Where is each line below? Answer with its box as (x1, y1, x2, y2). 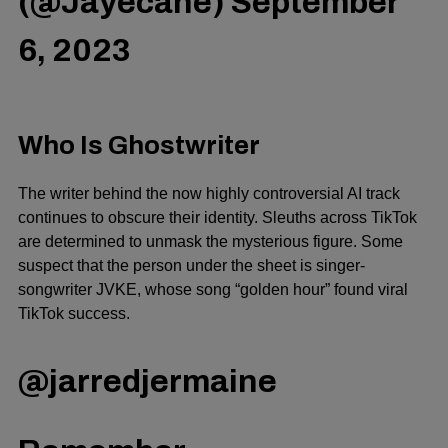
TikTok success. (18, 305, 130, 322)
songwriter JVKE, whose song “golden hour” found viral (18, 281, 408, 298)
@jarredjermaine (18, 364, 277, 399)
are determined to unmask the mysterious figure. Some (18, 233, 403, 250)
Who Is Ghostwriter (18, 131, 260, 159)
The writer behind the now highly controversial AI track (18, 185, 400, 202)
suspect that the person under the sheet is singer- (18, 257, 365, 274)
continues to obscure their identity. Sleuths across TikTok (18, 209, 417, 226)
